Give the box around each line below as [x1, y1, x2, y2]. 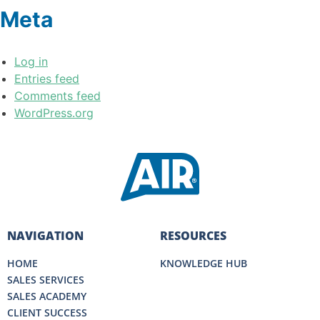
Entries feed [14, 71, 79, 86]
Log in [14, 54, 48, 69]
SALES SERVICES [7, 272, 84, 286]
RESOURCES [160, 227, 226, 244]
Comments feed [14, 89, 101, 104]
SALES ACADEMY [7, 289, 86, 303]
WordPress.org [14, 106, 94, 121]
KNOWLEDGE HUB [160, 256, 247, 270]
